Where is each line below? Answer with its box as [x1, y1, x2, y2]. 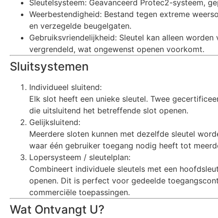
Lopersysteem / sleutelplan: [29, 152, 130, 163]
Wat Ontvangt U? [10, 202, 105, 217]
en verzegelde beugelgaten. [29, 21, 131, 31]
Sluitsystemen [10, 59, 89, 74]
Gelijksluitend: [29, 117, 80, 127]
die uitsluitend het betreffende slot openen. [29, 106, 188, 116]
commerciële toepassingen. [29, 187, 130, 198]
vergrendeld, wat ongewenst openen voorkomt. [29, 44, 204, 54]
